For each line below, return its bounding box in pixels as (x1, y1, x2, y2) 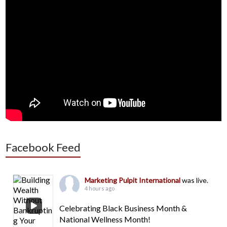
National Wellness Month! (59, 214, 151, 224)
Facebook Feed (6, 140, 81, 154)
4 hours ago (85, 184, 115, 192)
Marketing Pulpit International (85, 175, 182, 184)
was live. (182, 175, 209, 184)
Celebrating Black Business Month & (59, 203, 187, 213)
